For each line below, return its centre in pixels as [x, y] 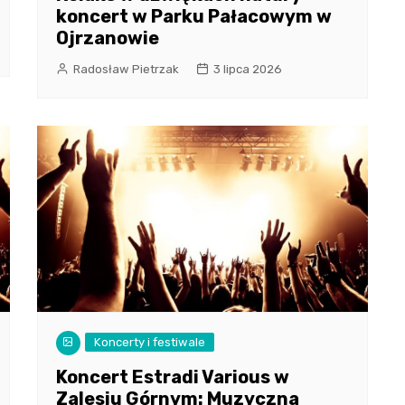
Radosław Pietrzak [126, 69]
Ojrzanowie [107, 38]
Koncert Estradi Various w [172, 377]
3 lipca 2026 [247, 69]
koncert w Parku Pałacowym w [193, 16]
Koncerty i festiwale [149, 343]
